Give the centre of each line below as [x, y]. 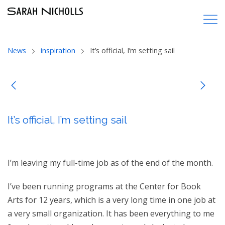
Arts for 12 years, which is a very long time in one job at [111, 200]
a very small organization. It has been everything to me [111, 213]
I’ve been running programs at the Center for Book [104, 186]
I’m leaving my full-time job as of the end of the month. [110, 163]
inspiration [58, 50]
